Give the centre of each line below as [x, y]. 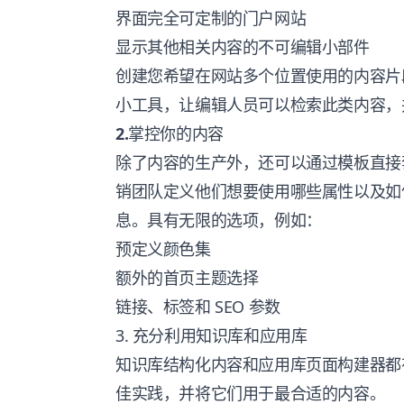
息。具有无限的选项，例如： [219, 220]
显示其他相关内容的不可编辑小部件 [243, 47]
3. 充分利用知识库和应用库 [211, 335]
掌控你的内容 [176, 133]
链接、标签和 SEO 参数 [198, 307]
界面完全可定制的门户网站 [211, 18]
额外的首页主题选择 [187, 278]
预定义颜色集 [163, 249]
